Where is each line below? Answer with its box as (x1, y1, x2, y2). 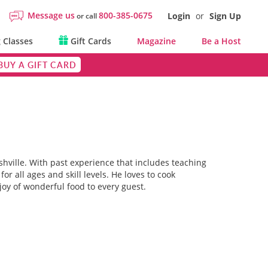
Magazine (136, 35, 176, 47)
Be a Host (202, 35, 241, 47)
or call (75, 11, 99, 21)
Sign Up (209, 10, 241, 22)
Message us (28, 10, 75, 21)
